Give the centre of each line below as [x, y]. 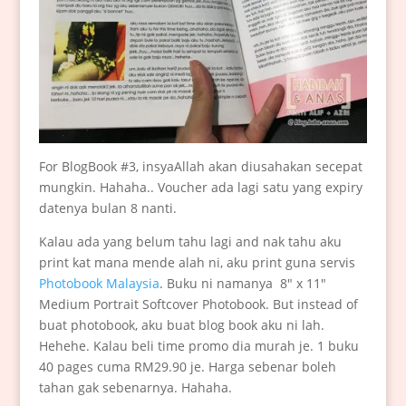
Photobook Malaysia [99, 284]
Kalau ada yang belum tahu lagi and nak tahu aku [190, 242]
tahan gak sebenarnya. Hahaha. [135, 388]
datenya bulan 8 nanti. [107, 208]
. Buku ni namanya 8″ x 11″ [242, 284]
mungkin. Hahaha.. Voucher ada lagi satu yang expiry [200, 188]
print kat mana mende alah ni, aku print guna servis [197, 263]
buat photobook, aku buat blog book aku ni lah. [181, 325]
